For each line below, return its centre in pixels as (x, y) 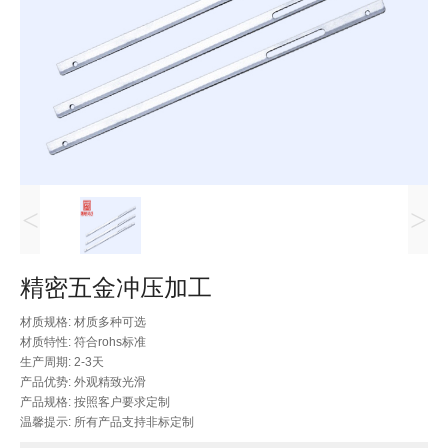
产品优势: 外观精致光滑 (83, 382)
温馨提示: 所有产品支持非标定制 (107, 422)
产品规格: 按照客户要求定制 (95, 402)
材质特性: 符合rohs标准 (83, 342)
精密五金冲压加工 (116, 288)
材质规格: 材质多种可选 (83, 322)
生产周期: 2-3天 (62, 362)
